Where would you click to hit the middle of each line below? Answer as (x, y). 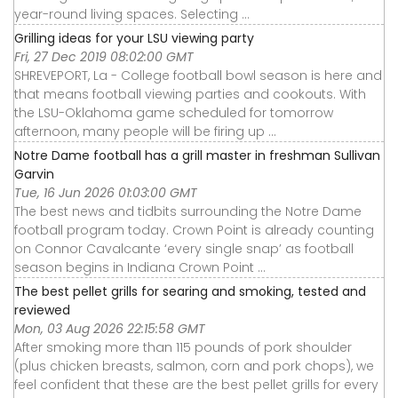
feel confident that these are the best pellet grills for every (196, 385)
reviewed (42, 310)
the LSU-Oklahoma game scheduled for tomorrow (174, 113)
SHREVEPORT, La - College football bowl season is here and (198, 76)
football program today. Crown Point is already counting (194, 231)
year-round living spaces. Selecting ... (132, 15)
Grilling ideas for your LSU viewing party (134, 39)
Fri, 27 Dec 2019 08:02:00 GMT (104, 57)
